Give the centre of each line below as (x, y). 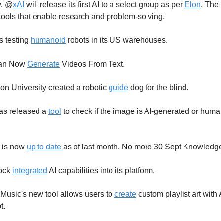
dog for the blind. (158, 87)
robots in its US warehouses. (117, 40)
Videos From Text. (92, 64)
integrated (30, 170)
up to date (45, 147)
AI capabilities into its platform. (101, 170)
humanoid (48, 40)
